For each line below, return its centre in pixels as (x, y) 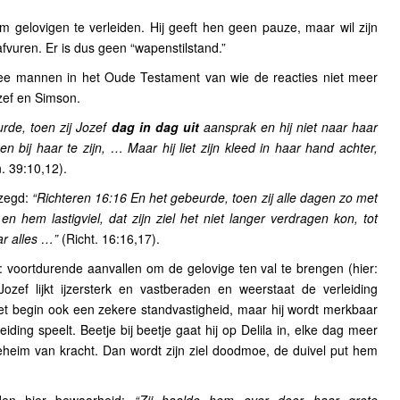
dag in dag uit (157, 127)
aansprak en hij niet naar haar (291, 127)
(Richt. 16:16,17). (109, 238)
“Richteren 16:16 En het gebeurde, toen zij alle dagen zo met (205, 197)
